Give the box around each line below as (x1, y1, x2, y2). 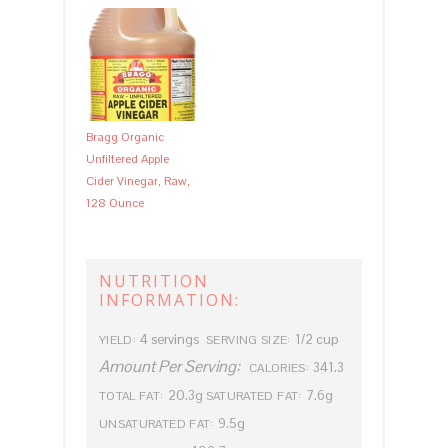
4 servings (137, 331, 200, 349)
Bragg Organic (85, 129, 164, 146)
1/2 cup (291, 331, 339, 349)
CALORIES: (248, 360, 310, 377)
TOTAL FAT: (98, 388, 164, 405)
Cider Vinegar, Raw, (85, 173, 190, 190)
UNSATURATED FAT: (98, 416, 214, 433)
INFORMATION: (98, 289, 240, 312)
